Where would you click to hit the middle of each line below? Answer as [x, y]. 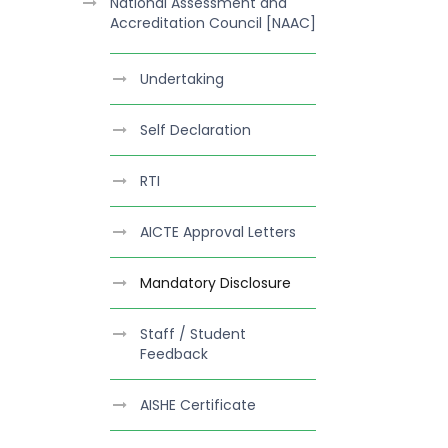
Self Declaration [195, 130]
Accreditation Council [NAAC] [213, 23]
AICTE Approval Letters [218, 232]
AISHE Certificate [198, 405]
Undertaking [182, 79]
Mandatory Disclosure [215, 283]
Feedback [174, 354]
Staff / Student [193, 334]
